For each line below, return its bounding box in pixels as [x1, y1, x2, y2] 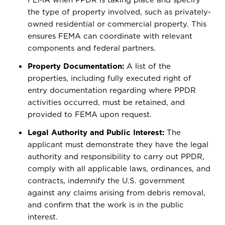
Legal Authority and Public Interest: [28, 127, 165, 138]
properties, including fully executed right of [28, 73, 192, 83]
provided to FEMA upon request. [28, 109, 152, 120]
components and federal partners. [28, 43, 156, 53]
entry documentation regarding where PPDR [28, 85, 196, 95]
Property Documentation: [28, 61, 125, 71]
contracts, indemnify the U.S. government [28, 175, 185, 186]
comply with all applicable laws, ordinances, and [28, 163, 211, 174]
